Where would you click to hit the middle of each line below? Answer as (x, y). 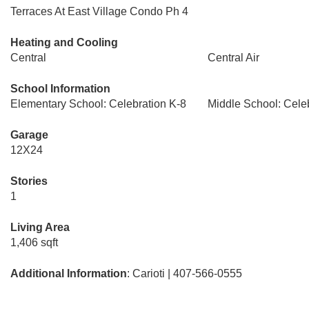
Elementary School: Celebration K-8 (98, 104)
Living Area (40, 227)
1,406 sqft (34, 242)
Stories (29, 181)
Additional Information (69, 273)
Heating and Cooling (64, 42)
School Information (60, 89)
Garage (29, 135)
